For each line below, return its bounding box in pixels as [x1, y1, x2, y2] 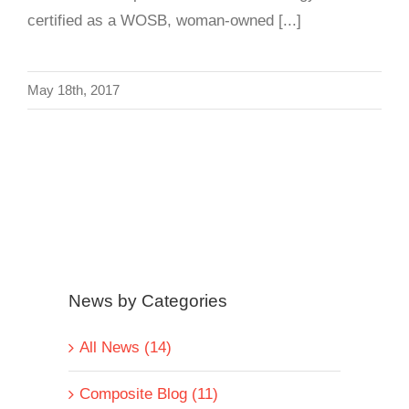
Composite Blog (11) [79, 385, 218, 404]
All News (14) [79, 339, 172, 357]
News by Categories [68, 290, 227, 310]
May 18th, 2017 [27, 81, 120, 98]
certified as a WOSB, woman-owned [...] [27, 11, 301, 29]
